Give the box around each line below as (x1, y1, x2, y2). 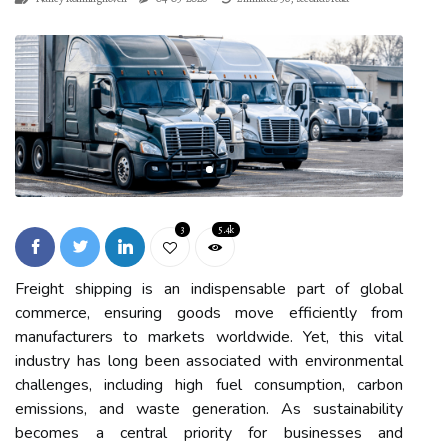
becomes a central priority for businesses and (15, 421, 403, 444)
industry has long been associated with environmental (15, 349, 403, 372)
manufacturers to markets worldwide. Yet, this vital (15, 325, 403, 348)
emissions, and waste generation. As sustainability (15, 397, 403, 420)
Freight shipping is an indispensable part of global (15, 277, 403, 300)
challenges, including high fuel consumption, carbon (15, 373, 403, 396)
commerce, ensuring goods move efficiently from (15, 301, 403, 324)
